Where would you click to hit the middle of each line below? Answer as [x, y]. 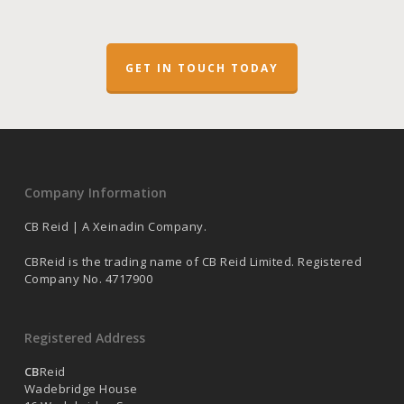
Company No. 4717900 [88, 279]
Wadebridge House [81, 389]
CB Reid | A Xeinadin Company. [115, 227]
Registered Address [84, 338]
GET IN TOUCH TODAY [202, 69]
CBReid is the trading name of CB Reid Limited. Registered [193, 262]
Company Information [95, 193]
